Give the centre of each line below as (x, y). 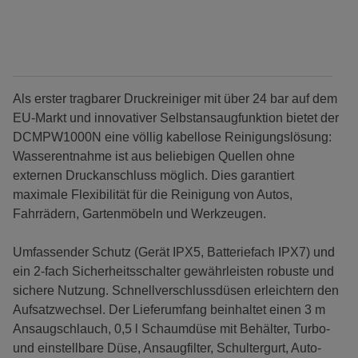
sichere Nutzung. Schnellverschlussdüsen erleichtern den (176, 291)
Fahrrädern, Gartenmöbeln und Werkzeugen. (139, 214)
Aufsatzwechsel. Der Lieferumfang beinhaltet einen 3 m (169, 310)
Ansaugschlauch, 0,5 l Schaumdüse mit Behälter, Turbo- (171, 329)
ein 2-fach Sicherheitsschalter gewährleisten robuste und (173, 272)
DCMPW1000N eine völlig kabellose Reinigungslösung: (172, 137)
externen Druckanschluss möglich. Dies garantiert (153, 176)
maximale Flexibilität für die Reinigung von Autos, (153, 195)
